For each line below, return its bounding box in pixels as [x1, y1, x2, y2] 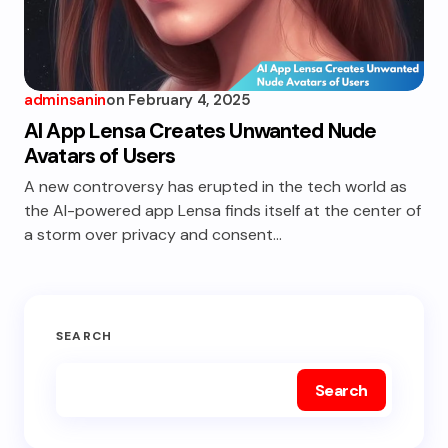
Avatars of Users [24, 142, 176, 170]
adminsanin [24, 90, 106, 110]
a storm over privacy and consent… [24, 224, 282, 245]
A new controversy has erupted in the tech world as [24, 176, 407, 197]
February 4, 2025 [128, 90, 251, 110]
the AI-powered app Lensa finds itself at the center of [24, 200, 421, 221]
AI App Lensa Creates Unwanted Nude [24, 117, 377, 145]
